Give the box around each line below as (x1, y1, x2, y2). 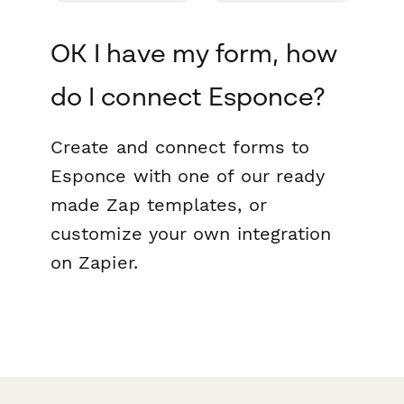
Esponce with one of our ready (50, 164, 326, 187)
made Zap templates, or (50, 193, 267, 216)
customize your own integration (50, 222, 332, 244)
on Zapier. (50, 251, 138, 273)
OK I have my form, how (50, 37, 337, 68)
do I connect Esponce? (50, 80, 325, 111)
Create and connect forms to (50, 135, 310, 158)
